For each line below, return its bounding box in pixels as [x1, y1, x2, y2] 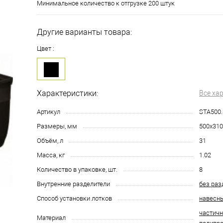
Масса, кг [37, 151, 65, 159]
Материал [37, 214, 66, 222]
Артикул [37, 108, 60, 116]
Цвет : [37, 45, 54, 53]
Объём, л [37, 137, 63, 145]
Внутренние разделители [37, 180, 110, 188]
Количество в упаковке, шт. [37, 166, 117, 174]
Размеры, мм [37, 122, 77, 130]
